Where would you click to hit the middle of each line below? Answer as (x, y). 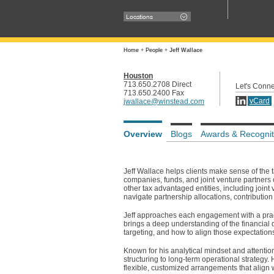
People (154, 50)
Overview (143, 134)
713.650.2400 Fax (154, 93)
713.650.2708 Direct (157, 84)
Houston (138, 76)
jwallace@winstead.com (164, 102)
